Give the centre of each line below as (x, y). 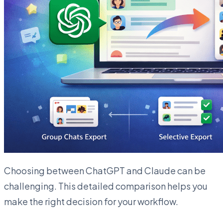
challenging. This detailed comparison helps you (106, 186)
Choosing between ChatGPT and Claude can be (105, 170)
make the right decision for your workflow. (91, 201)
